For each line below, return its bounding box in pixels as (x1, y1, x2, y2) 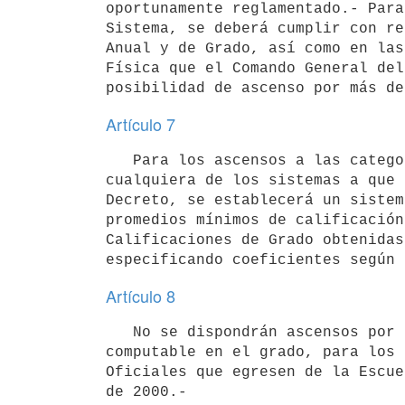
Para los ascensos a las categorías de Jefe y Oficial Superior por (106, 152, 133, 169)
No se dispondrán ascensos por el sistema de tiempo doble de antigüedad (106, 324, 133, 341)
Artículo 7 (106, 112, 175, 136)
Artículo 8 (106, 284, 175, 307)
